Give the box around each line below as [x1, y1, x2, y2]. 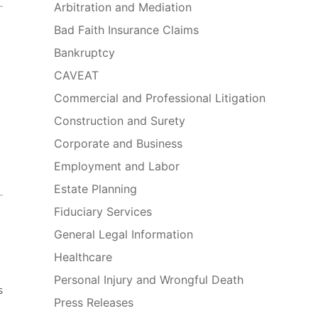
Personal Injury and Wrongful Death [54, 273, 243, 287]
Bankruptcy [54, 45, 115, 60]
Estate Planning [54, 182, 137, 197]
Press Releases [54, 295, 133, 310]
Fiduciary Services [54, 204, 152, 219]
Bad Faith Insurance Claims [54, 23, 199, 38]
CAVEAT [54, 68, 99, 83]
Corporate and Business [54, 136, 182, 151]
